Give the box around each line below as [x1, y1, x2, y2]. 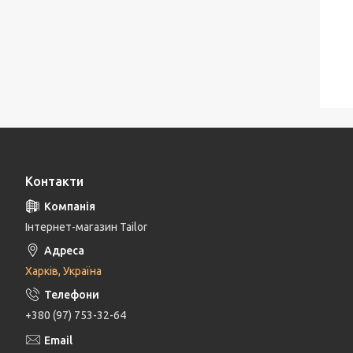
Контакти [25, 174, 84, 189]
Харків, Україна [25, 265, 102, 278]
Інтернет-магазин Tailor [25, 221, 147, 234]
